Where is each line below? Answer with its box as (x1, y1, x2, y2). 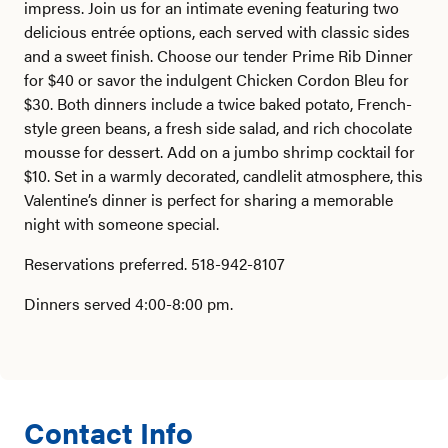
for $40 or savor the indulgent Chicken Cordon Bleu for (24, 68, 409, 91)
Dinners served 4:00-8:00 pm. (24, 292, 233, 315)
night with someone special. (24, 212, 219, 235)
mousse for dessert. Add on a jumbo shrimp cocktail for (24, 140, 415, 163)
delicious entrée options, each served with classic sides (24, 20, 410, 43)
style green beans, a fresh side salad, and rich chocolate (24, 116, 412, 139)
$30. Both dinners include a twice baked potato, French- (24, 92, 412, 115)
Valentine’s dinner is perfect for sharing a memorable (24, 188, 393, 211)
